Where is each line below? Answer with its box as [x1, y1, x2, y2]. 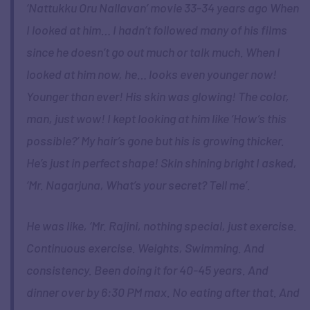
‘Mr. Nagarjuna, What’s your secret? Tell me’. [26, 177, 250, 193]
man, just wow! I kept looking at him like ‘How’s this [26, 111, 286, 127]
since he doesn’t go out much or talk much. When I [26, 44, 280, 60]
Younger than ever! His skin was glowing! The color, [26, 89, 289, 104]
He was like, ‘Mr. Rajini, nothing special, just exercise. [26, 218, 297, 234]
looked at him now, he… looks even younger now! [26, 66, 277, 82]
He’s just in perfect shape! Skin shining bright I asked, [26, 155, 297, 171]
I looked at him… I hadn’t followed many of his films [26, 22, 287, 38]
